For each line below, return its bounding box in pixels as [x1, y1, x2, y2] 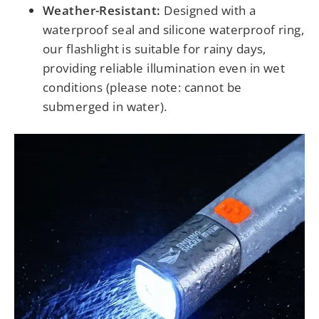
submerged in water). [43, 98, 167, 115]
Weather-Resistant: [43, 1, 161, 19]
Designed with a [160, 1, 256, 19]
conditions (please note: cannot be [43, 78, 242, 95]
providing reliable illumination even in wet [43, 59, 286, 76]
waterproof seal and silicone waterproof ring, [43, 21, 305, 38]
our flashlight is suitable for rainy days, [43, 40, 266, 57]
